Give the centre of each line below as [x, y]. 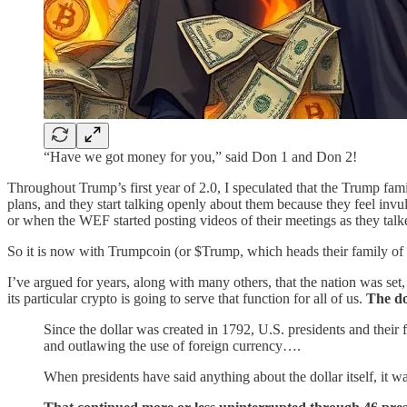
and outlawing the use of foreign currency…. [172, 345]
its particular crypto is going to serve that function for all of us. [187, 298]
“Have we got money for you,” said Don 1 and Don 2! [200, 156]
